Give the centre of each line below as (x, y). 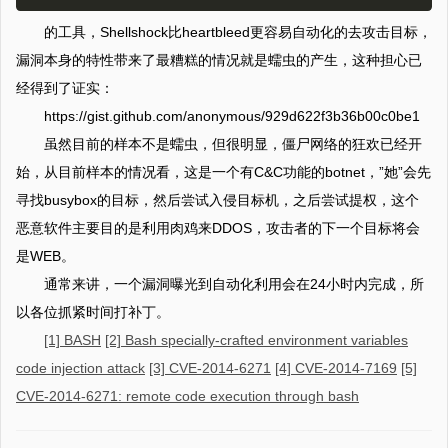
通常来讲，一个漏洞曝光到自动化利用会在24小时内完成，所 (234, 284)
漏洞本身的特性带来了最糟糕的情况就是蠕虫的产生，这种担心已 (219, 60)
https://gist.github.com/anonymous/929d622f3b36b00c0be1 (232, 116)
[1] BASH (72, 340)
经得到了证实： (65, 88)
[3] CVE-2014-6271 (210, 368)
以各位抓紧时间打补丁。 (93, 312)
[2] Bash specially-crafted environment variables (256, 340)
